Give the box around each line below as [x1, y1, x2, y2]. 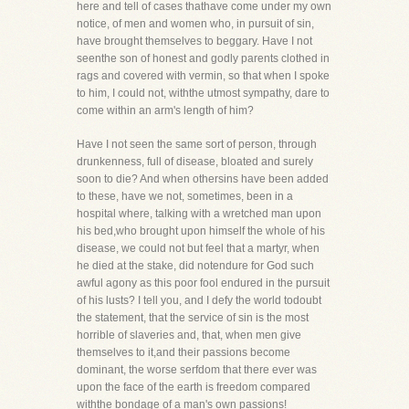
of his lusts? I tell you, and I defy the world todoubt [77, 294, 321, 307]
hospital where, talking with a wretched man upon [77, 207, 321, 220]
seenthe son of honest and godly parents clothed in [77, 52, 330, 65]
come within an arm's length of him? [77, 104, 254, 117]
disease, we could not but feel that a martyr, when [77, 242, 320, 255]
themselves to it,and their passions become [77, 346, 290, 359]
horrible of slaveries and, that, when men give [77, 329, 301, 341]
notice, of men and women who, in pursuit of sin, [77, 17, 314, 30]
